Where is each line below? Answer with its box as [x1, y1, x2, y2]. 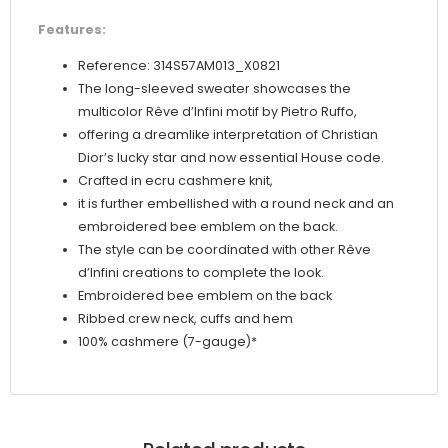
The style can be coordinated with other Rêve [78, 241, 371, 259]
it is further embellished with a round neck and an [78, 195, 394, 213]
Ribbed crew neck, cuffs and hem [78, 310, 293, 328]
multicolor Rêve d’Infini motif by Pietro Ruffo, [78, 103, 357, 121]
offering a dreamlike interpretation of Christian [78, 126, 378, 144]
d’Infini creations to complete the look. [78, 264, 324, 282]
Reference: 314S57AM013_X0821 [78, 57, 280, 75]
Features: [38, 20, 106, 38]
